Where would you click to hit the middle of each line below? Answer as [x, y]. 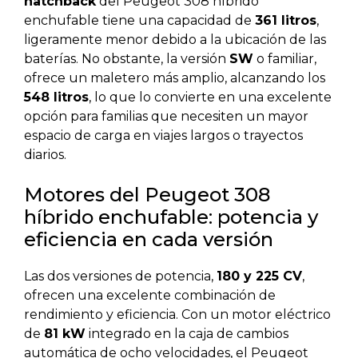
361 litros [286, 21]
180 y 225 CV [259, 276]
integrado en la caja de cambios [187, 334]
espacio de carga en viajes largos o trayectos [163, 136]
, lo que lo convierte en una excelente [210, 97]
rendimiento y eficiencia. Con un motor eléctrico [177, 315]
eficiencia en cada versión [149, 240]
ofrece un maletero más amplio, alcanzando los [175, 78]
